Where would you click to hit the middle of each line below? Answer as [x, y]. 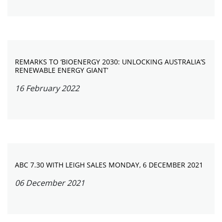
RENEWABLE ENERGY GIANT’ [61, 70]
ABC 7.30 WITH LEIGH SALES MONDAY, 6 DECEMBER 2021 [109, 165]
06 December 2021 [50, 183]
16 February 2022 [47, 88]
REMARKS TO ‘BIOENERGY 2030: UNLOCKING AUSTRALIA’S [110, 62]
